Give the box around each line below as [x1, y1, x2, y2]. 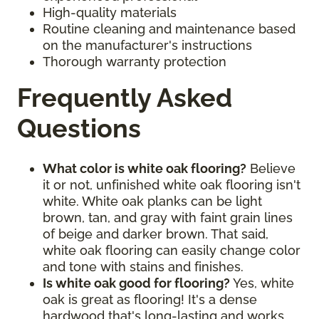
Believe [246, 160, 296, 176]
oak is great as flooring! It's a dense [43, 291, 257, 307]
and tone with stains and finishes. [43, 258, 247, 274]
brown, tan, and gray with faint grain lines [43, 209, 293, 225]
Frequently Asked [17, 82, 232, 113]
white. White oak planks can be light [43, 193, 262, 209]
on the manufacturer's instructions [43, 37, 252, 53]
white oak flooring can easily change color [43, 242, 300, 258]
